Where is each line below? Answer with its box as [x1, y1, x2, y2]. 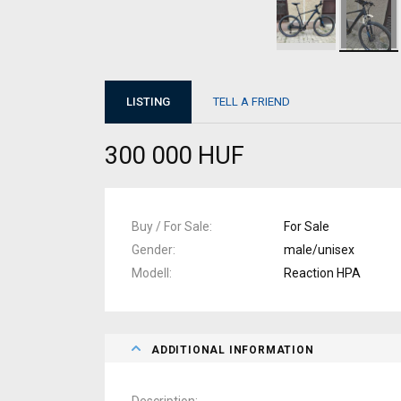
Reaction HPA [284, 265, 361, 280]
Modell [132, 265, 169, 280]
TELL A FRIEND [213, 95, 290, 109]
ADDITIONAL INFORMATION [151, 343, 314, 356]
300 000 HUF [105, 141, 244, 170]
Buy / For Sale [132, 218, 209, 234]
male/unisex [284, 242, 354, 257]
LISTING [126, 95, 170, 109]
